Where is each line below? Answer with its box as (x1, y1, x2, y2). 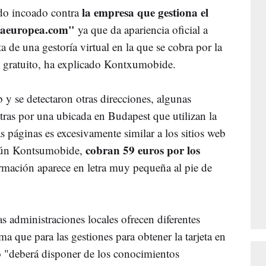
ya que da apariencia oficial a (75, 21, 208, 37)
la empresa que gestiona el (79, 4, 208, 20)
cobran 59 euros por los (85, 141, 200, 158)
